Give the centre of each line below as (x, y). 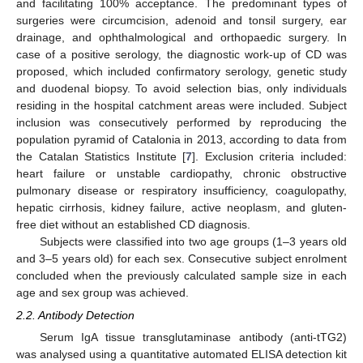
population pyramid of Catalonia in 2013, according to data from (181, 139)
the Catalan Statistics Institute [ (101, 156)
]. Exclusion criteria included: (270, 156)
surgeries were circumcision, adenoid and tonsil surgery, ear (181, 20)
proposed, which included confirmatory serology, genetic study (181, 71)
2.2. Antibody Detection (75, 316)
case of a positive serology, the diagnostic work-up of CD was (181, 54)
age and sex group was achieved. (102, 293)
